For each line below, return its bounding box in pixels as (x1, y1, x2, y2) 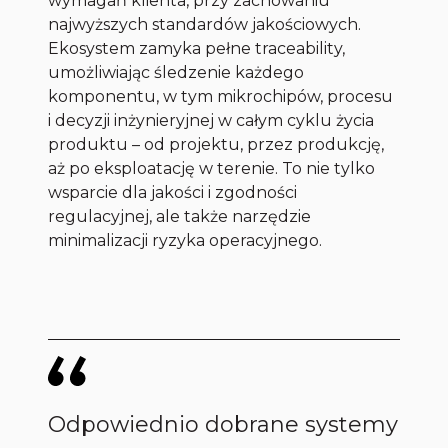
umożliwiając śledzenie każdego (48, 63, 305, 83)
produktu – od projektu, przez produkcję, (48, 135, 385, 155)
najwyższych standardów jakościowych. (48, 15, 362, 35)
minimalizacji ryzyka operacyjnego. (48, 231, 323, 251)
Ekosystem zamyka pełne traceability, (48, 39, 346, 59)
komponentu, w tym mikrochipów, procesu (48, 87, 394, 107)
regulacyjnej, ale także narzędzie (48, 207, 312, 227)
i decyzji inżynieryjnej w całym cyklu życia (48, 111, 375, 131)
